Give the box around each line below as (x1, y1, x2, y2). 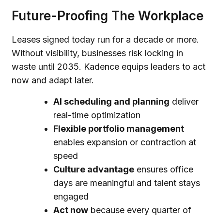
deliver (170, 96, 199, 107)
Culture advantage (53, 164, 134, 174)
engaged (53, 191, 89, 201)
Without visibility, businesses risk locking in (12, 48, 183, 58)
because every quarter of (88, 205, 191, 215)
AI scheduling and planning (53, 96, 170, 107)
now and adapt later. (12, 75, 94, 85)
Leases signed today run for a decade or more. (12, 34, 199, 45)
